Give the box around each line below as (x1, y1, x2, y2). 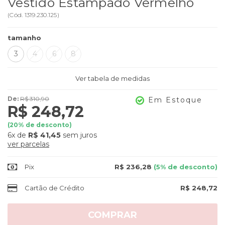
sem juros (61, 131, 97, 140)
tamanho (8, 34, 41, 42)
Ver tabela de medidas (75, 74, 150, 82)
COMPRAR (88, 209, 137, 220)
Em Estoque (148, 95, 202, 104)
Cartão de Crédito (25, 184, 84, 192)
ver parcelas (8, 140, 49, 149)
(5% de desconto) (152, 163, 217, 171)
